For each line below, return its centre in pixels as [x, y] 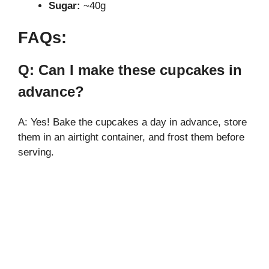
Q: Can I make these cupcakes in [130, 70]
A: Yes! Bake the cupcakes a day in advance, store [132, 122]
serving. [36, 153]
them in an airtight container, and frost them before [131, 138]
